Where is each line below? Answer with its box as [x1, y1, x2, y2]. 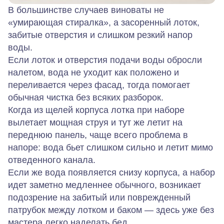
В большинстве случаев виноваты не [8, 5, 164, 15]
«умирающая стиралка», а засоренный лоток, [8, 17, 199, 27]
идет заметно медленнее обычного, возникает [8, 180, 201, 190]
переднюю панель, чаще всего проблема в [8, 130, 188, 140]
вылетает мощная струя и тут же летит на [8, 117, 182, 127]
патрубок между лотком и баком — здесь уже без [8, 205, 214, 215]
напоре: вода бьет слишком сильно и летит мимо [8, 142, 213, 152]
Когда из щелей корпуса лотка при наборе [8, 105, 184, 115]
